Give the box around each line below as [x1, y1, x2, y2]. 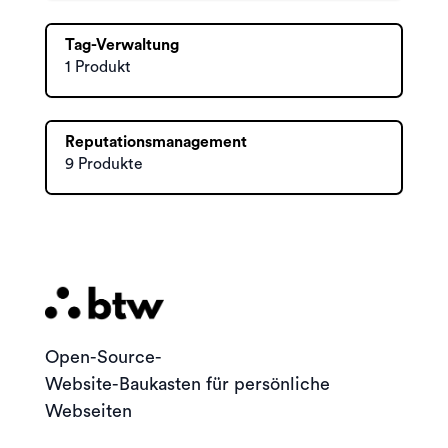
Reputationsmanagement [65, 134, 247, 150]
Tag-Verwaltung [65, 36, 179, 53]
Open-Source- [45, 347, 162, 366]
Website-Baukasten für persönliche [45, 374, 330, 393]
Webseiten [45, 401, 132, 420]
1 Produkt [65, 58, 131, 75]
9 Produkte [65, 156, 143, 172]
